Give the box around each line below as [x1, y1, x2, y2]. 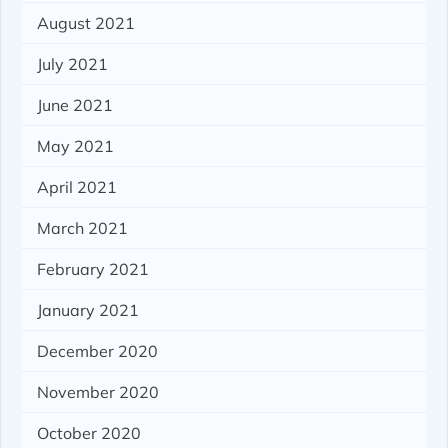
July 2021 [37, 54, 109, 75]
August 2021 [37, 13, 136, 34]
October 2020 [37, 423, 142, 444]
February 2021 [37, 259, 150, 280]
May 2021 [37, 136, 115, 157]
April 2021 [37, 177, 118, 198]
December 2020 [37, 341, 159, 362]
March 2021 [37, 218, 129, 239]
